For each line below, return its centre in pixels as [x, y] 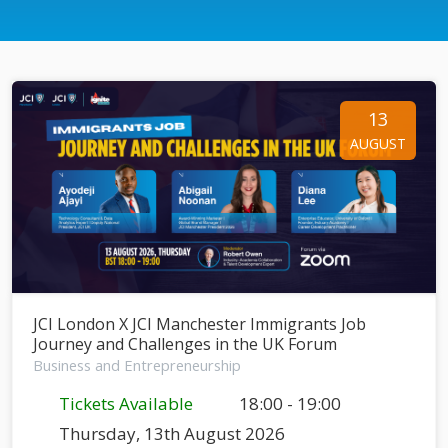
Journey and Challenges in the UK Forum [185, 343]
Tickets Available [124, 403]
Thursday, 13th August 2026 [170, 433]
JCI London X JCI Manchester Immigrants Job [199, 323]
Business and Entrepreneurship [137, 364]
